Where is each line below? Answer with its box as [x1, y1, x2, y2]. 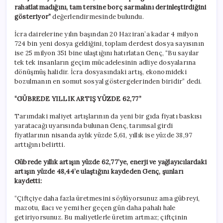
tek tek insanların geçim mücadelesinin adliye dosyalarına [14, 58, 196, 67]
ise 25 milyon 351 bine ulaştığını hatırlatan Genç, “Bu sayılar [14, 49, 199, 58]
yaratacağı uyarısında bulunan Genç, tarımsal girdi [14, 121, 173, 130]
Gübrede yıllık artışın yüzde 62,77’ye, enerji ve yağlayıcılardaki [14, 158, 207, 167]
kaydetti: [14, 177, 42, 186]
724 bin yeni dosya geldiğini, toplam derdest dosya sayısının [14, 39, 204, 48]
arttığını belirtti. [14, 140, 65, 149]
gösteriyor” [14, 12, 51, 21]
